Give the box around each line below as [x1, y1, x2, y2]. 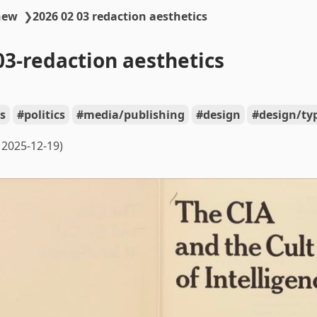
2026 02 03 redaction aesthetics [33, 8, 207, 24]
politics [23, 107, 65, 122]
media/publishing [83, 107, 185, 122]
